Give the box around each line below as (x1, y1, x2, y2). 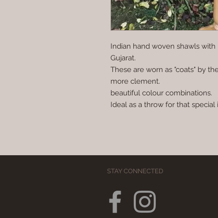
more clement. (110, 77, 160, 86)
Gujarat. (110, 54, 136, 63)
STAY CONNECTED (107, 167, 163, 175)
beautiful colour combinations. (110, 89, 212, 98)
